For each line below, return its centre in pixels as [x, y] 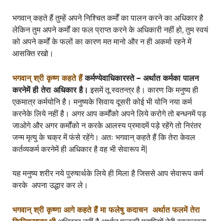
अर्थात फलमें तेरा [176, 210]
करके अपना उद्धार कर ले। [50, 185]
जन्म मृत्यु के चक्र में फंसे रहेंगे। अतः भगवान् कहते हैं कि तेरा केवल [104, 137]
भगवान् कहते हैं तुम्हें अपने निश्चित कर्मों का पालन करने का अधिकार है [108, 18]
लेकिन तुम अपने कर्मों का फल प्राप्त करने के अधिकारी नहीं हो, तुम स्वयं [110, 30]
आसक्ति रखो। [33, 54]
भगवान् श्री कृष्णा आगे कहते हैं [56, 210]
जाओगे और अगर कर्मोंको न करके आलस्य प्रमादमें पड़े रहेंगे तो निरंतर [107, 125]
